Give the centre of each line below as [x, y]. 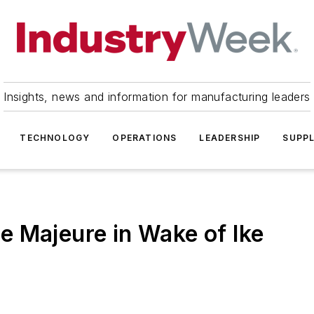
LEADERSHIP [230, 138]
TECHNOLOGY [55, 138]
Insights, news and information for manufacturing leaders [157, 97]
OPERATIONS [145, 138]
